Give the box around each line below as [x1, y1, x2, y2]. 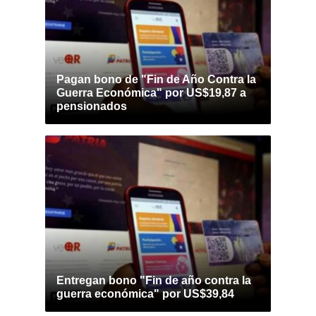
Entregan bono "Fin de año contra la [56, 274, 251, 286]
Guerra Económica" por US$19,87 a [56, 87, 246, 99]
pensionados [56, 100, 127, 112]
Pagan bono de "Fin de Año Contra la [56, 73, 256, 85]
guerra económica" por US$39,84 [56, 288, 234, 300]
